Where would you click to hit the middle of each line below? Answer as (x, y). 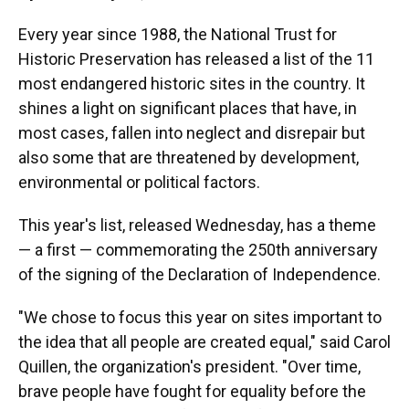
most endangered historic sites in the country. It (192, 83)
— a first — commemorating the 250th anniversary (198, 249)
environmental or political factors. (139, 182)
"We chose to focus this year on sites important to (200, 317)
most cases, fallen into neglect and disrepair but (192, 132)
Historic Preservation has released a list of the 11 (196, 58)
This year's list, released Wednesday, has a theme (197, 225)
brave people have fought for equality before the (192, 391)
